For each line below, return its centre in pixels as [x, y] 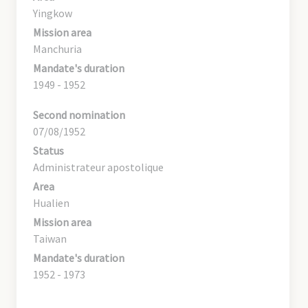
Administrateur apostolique [98, 167]
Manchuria [57, 48]
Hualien [51, 202]
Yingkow [53, 13]
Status [48, 150]
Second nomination [79, 114]
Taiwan [50, 238]
